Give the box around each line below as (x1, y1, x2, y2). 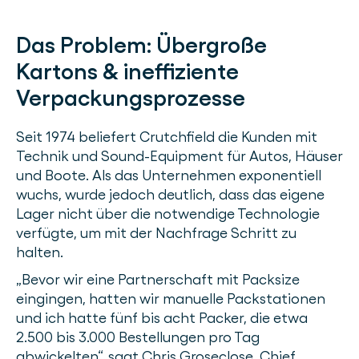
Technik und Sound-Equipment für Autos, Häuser (16, 147, 343, 165)
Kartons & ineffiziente (16, 58, 239, 86)
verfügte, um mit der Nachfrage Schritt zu (16, 224, 296, 242)
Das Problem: (16, 31, 156, 59)
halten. (16, 244, 63, 261)
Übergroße (156, 31, 267, 59)
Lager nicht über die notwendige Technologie (16, 205, 320, 223)
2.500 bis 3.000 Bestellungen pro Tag (16, 329, 260, 346)
